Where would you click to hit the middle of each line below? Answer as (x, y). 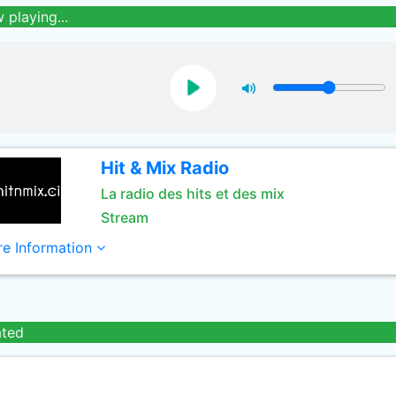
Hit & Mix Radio (164, 168)
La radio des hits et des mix (192, 194)
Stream (124, 217)
